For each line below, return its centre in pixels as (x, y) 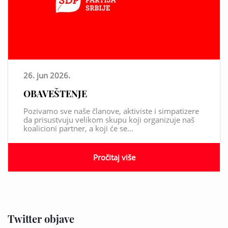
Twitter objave (41, 218)
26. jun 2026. (47, 75)
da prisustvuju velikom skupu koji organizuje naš (109, 119)
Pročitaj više (114, 157)
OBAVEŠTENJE (55, 93)
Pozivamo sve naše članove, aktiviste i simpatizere (111, 111)
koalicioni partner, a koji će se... (78, 128)
